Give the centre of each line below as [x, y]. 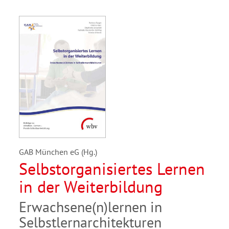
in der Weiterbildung [91, 187]
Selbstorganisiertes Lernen [112, 169]
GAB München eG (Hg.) [58, 152]
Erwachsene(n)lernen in [90, 207]
